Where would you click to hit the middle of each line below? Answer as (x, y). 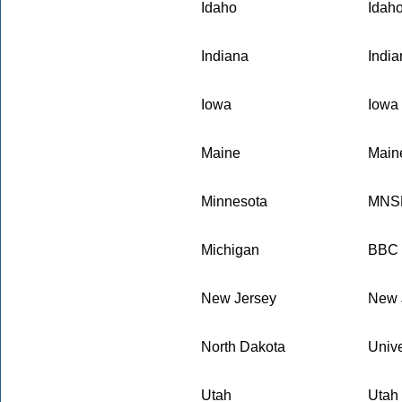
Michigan (230, 250)
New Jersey (239, 298)
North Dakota (243, 347)
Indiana (225, 56)
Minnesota (234, 201)
